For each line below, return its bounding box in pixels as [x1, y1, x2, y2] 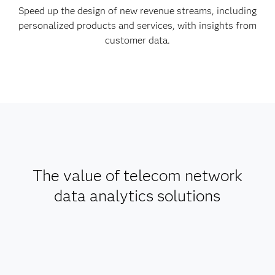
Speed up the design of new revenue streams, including [18, 5, 257, 17]
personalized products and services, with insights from [18, 20, 257, 32]
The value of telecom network [32, 166, 242, 186]
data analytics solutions [54, 186, 221, 206]
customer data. [104, 34, 170, 47]
